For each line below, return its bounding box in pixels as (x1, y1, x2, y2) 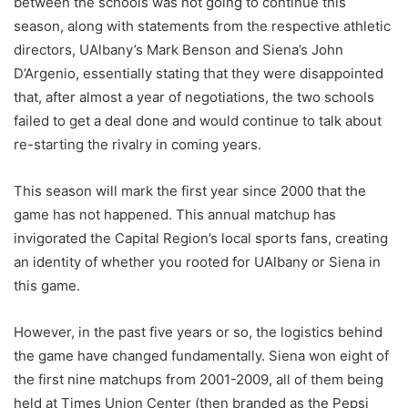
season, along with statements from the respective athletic (14, 16, 391, 35)
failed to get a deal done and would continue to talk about (14, 111, 382, 129)
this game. (14, 276, 80, 294)
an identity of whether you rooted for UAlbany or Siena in (14, 252, 381, 270)
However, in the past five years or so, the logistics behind (14, 322, 382, 341)
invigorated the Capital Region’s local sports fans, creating (14, 229, 388, 247)
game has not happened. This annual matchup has (14, 205, 336, 223)
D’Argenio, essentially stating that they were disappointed (14, 64, 383, 82)
